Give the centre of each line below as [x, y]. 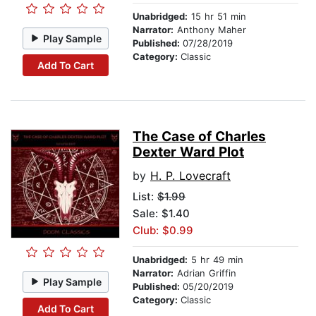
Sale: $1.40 [161, 214]
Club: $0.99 [163, 231]
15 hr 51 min [217, 17]
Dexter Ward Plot [188, 152]
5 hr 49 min [215, 260]
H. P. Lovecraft [190, 176]
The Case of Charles [199, 137]
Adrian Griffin [205, 273]
